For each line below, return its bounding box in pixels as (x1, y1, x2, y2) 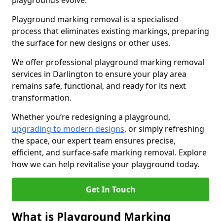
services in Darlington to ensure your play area (12, 69, 186, 79)
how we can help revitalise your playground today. (12, 159, 199, 170)
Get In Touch (85, 184, 136, 195)
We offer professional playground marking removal (12, 57, 204, 68)
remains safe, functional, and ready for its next (12, 80, 186, 91)
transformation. (12, 92, 72, 103)
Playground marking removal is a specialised (12, 14, 179, 25)
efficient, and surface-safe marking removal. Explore (12, 147, 207, 158)
